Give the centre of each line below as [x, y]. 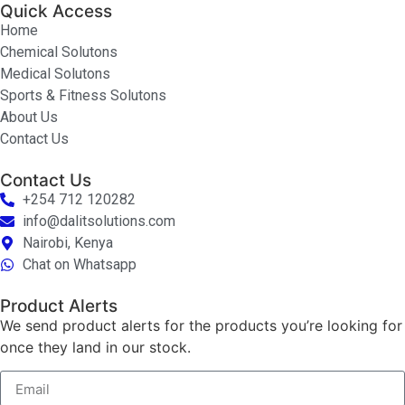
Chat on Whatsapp [80, 264]
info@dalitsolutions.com [99, 221]
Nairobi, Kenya [68, 242]
